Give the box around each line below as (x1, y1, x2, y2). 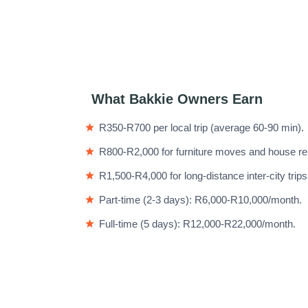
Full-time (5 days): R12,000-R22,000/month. (99, 218, 296, 230)
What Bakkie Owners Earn (91, 91, 263, 107)
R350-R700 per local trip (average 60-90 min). (99, 122, 304, 133)
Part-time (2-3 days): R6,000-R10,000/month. (99, 194, 302, 206)
